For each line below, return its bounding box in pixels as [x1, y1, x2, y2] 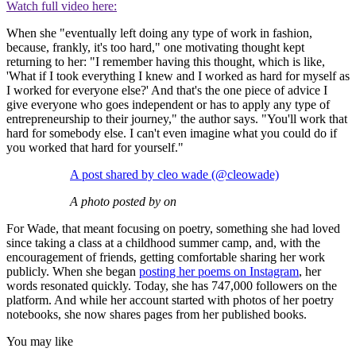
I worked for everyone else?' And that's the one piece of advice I [6, 83, 327, 98]
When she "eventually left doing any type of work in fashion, [6, 26, 312, 41]
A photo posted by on [70, 195, 176, 209]
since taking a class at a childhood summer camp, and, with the [6, 236, 320, 250]
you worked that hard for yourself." [6, 141, 184, 155]
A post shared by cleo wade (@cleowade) [70, 168, 279, 182]
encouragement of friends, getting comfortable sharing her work [6, 250, 325, 265]
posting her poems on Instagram [139, 265, 299, 279]
